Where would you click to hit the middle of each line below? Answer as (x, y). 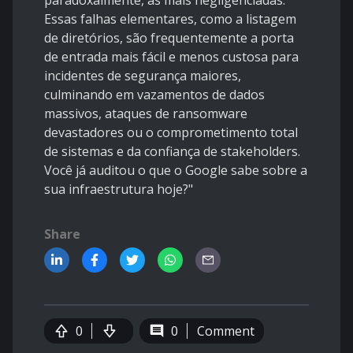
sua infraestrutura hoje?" (119, 190)
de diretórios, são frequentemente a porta (169, 38)
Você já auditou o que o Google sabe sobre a (176, 171)
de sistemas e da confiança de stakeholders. (172, 152)
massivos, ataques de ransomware (146, 114)
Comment (226, 331)
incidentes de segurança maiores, (143, 76)
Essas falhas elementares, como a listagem (170, 19)
